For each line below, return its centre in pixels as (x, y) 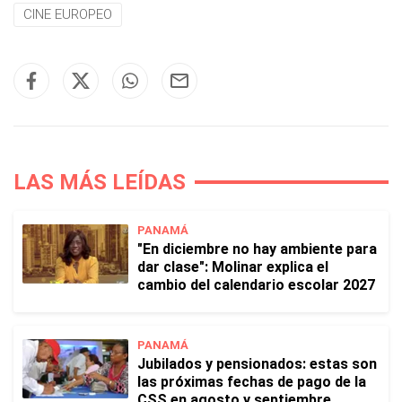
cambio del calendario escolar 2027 (256, 285)
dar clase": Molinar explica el (233, 267)
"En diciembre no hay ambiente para (257, 249)
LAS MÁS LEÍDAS (100, 182)
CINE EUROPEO (68, 14)
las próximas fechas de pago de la (252, 382)
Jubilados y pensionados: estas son (257, 364)
